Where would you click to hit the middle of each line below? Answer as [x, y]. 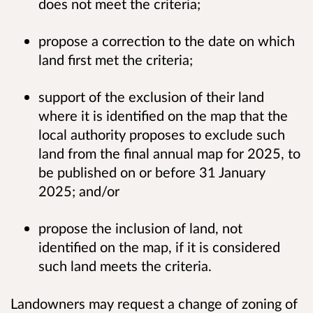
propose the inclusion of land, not [140, 228]
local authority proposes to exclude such [162, 134]
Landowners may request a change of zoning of [154, 303]
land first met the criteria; [119, 60]
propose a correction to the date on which [167, 41]
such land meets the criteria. [127, 266]
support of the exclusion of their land [151, 97]
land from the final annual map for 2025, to [169, 153]
